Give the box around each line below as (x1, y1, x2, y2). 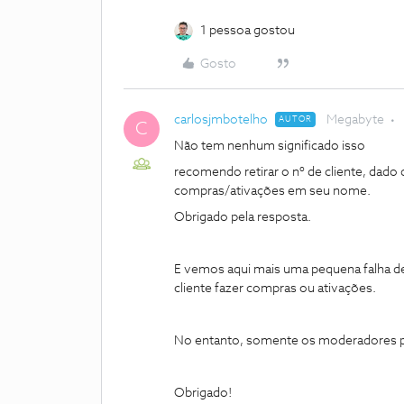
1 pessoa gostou (200, 24, 295, 37)
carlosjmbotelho (174, 114, 268, 126)
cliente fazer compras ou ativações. (174, 282, 376, 295)
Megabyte (326, 114, 384, 126)
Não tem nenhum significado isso (174, 140, 365, 152)
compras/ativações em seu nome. (174, 185, 371, 197)
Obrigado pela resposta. (174, 211, 311, 224)
